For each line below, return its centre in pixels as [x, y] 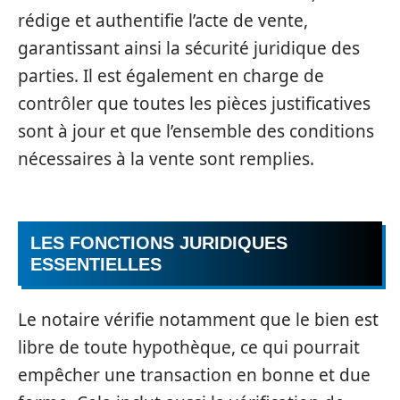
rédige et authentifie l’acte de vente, [163, 20]
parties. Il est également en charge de [171, 75]
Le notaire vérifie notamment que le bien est [198, 319]
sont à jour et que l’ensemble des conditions [196, 131]
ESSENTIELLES [96, 264]
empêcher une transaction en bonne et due [194, 375]
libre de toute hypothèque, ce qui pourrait [189, 347]
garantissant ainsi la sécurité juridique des [189, 48]
